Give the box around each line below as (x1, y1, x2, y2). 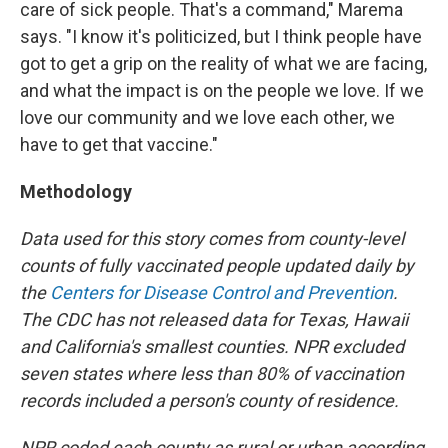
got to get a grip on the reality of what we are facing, (20, 52, 427, 74)
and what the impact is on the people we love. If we (20, 79, 424, 101)
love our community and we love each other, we (20, 106, 395, 128)
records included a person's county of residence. (20, 389, 399, 411)
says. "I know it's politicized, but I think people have (20, 25, 422, 47)
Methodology (20, 180, 132, 202)
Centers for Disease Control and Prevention (50, 281, 393, 303)
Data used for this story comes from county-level (20, 227, 404, 249)
